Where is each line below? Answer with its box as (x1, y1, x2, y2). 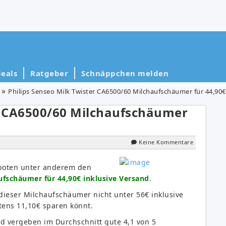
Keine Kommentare (139, 138, 193, 146)
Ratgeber (30, 68, 68, 78)
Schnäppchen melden (81, 68, 168, 78)
